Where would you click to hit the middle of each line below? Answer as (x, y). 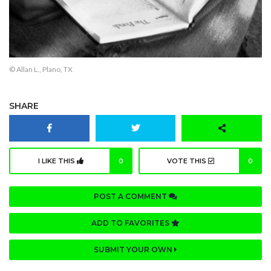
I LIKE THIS (57, 161)
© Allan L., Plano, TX (41, 69)
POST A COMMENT (131, 196)
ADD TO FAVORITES (131, 223)
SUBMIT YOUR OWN (134, 249)
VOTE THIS (187, 161)
